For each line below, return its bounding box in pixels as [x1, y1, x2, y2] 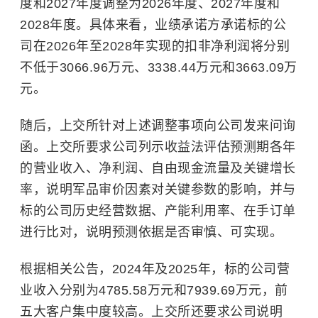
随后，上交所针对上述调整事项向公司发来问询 [20, 119, 296, 133]
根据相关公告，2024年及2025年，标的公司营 [20, 262, 290, 276]
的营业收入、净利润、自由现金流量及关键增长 [20, 161, 296, 175]
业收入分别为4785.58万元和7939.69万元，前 [20, 283, 288, 297]
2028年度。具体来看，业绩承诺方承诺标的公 [20, 18, 286, 32]
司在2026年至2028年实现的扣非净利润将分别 [20, 39, 290, 53]
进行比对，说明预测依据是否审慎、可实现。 [20, 225, 283, 239]
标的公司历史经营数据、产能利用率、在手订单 [20, 204, 296, 218]
